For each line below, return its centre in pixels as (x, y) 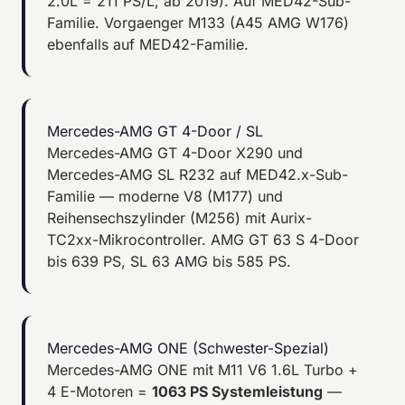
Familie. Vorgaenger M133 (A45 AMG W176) (198, 22)
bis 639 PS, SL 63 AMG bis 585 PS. (169, 261)
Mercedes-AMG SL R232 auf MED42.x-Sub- (198, 174)
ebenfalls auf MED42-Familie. (148, 44)
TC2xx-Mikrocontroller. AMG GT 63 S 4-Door (203, 239)
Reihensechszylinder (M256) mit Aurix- (179, 217)
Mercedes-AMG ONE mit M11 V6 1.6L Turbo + (202, 369)
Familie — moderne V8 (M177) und (165, 196)
